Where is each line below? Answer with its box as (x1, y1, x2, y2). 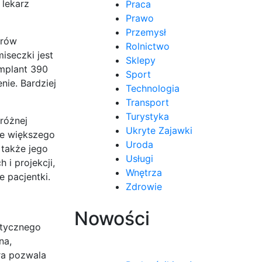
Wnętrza (126, 166, 162, 178)
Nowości (74, 206, 150, 230)
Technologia (126, 82, 180, 94)
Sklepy (126, 54, 156, 66)
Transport (126, 96, 169, 108)
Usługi (126, 152, 153, 164)
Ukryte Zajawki (126, 124, 192, 136)
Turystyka (126, 110, 169, 122)
